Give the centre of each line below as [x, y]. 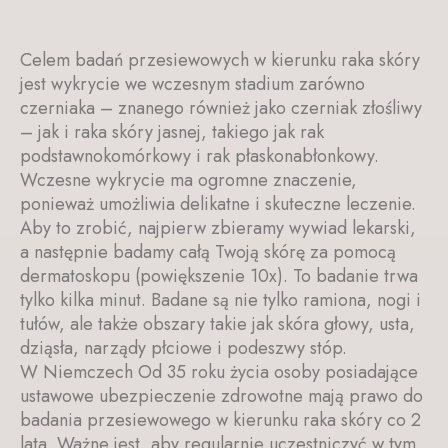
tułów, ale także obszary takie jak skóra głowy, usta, [217, 323]
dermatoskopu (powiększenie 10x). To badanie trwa [219, 275]
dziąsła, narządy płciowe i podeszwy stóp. [183, 347]
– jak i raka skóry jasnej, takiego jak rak [172, 131]
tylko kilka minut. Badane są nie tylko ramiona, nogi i [220, 299]
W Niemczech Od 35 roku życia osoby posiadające [219, 371]
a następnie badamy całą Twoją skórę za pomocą [208, 251]
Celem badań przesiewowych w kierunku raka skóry [220, 59]
